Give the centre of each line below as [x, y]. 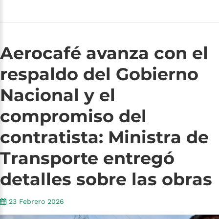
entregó [139, 158]
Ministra [145, 137]
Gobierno [157, 74]
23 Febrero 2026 [36, 202]
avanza [118, 53]
